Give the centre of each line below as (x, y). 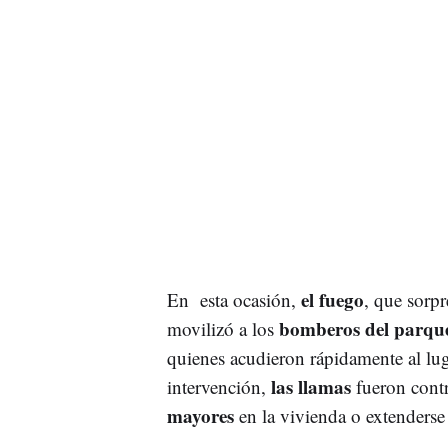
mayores (200, 416)
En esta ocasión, (233, 300)
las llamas (310, 387)
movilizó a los (222, 329)
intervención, (218, 387)
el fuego (332, 300)
